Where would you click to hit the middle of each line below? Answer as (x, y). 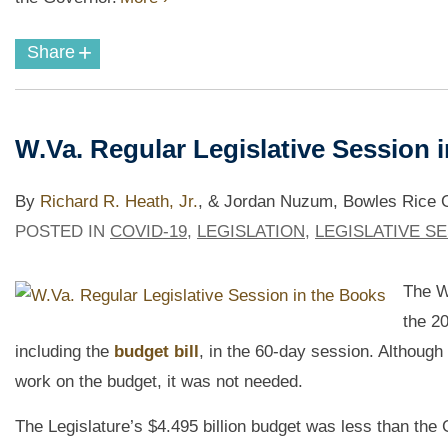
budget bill (156, 352)
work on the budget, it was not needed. (159, 382)
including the (64, 352)
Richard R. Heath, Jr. (119, 202)
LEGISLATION (251, 232)
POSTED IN (62, 232)
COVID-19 (148, 232)
